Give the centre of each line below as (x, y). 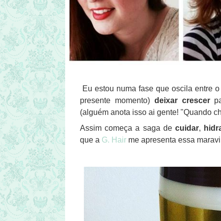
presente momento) (117, 101)
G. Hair (114, 140)
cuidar (187, 128)
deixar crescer (182, 101)
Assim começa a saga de (128, 128)
